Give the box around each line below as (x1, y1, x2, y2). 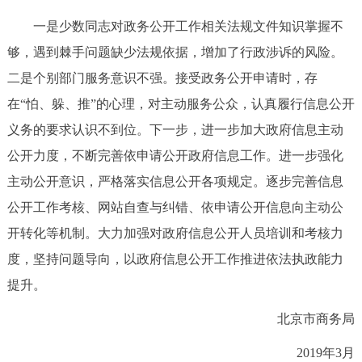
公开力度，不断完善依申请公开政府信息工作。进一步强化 (6, 148, 343, 162)
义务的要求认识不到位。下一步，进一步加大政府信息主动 (6, 122, 343, 137)
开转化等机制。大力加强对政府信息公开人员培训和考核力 (6, 225, 343, 240)
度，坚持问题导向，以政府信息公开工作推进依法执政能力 (6, 251, 343, 266)
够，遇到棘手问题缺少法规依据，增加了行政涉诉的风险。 (6, 44, 343, 59)
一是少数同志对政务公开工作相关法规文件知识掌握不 (6, 19, 343, 33)
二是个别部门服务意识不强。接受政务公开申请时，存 (6, 70, 318, 85)
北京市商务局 (277, 311, 356, 326)
